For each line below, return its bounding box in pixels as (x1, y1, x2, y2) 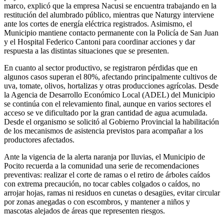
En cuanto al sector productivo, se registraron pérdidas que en (4, 63, 197, 72)
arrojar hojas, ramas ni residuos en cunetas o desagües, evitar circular (4, 188, 220, 197)
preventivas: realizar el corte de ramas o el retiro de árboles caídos (4, 170, 210, 179)
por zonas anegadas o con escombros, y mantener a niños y (4, 197, 190, 206)
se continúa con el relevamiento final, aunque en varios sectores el (4, 99, 211, 108)
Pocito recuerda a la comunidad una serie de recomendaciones (4, 161, 199, 170)
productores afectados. (4, 135, 74, 144)
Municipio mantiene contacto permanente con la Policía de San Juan (4, 28, 218, 37)
